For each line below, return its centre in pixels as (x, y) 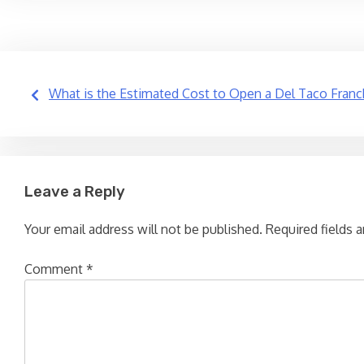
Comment (55, 269)
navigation (90, 136)
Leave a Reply (75, 192)
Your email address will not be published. (143, 229)
